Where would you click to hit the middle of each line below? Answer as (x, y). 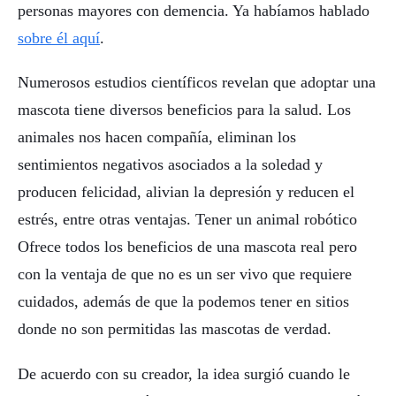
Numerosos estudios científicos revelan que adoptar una (197, 83)
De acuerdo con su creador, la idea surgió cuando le (184, 374)
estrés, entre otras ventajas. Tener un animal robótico (187, 220)
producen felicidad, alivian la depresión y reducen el (186, 192)
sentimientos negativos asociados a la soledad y (170, 165)
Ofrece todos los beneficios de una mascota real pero (187, 247)
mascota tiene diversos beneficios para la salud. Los (184, 110)
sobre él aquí (59, 38)
